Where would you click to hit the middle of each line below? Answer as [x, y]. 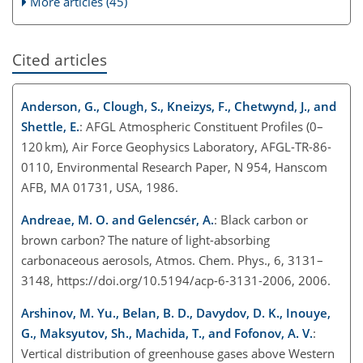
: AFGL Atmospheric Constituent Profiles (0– [201, 126]
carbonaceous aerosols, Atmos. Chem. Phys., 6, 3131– [172, 260]
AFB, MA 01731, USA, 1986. [100, 187]
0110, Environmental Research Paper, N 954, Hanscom [174, 167]
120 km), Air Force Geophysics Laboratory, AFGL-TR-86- [176, 146]
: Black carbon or [261, 219]
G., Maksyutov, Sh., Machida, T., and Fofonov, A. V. [167, 333]
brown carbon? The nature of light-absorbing [145, 239]
